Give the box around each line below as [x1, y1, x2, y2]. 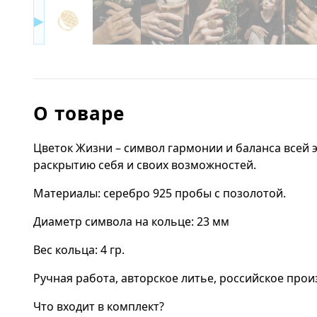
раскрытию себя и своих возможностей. [33, 156, 256, 173]
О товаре [33, 100, 125, 126]
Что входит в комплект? [33, 298, 164, 314]
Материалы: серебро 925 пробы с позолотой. [33, 185, 286, 201]
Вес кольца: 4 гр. [33, 241, 125, 258]
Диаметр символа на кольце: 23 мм [33, 213, 229, 229]
